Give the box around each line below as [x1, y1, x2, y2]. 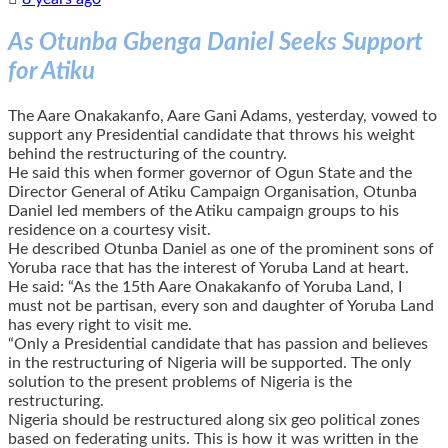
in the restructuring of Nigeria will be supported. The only [8, 354, 411, 371]
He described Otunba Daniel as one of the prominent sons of [8, 240, 434, 257]
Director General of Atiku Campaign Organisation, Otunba [8, 183, 417, 200]
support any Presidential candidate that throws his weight [8, 126, 415, 143]
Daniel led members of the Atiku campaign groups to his [8, 202, 399, 219]
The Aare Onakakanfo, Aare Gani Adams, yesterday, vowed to [8, 107, 437, 124]
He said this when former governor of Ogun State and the [8, 164, 412, 181]
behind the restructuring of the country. [8, 145, 287, 162]
